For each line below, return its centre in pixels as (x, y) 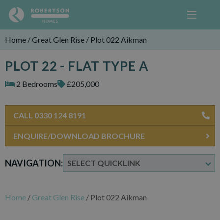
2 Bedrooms (36, 84)
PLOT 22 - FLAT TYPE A (77, 66)
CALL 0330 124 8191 (50, 115)
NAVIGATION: (34, 163)
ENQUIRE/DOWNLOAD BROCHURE (79, 136)
